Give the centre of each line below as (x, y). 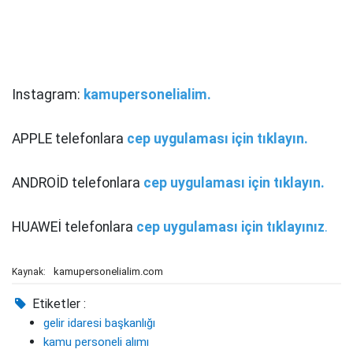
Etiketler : (58, 304)
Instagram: (48, 95)
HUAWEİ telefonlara (74, 227)
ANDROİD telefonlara (78, 183)
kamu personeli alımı (96, 342)
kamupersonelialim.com (108, 272)
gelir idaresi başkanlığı (99, 323)
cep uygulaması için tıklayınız (230, 227)
